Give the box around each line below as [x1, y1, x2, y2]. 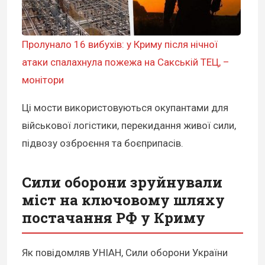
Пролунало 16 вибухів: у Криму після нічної [22, 38, 218, 51]
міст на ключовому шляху [22, 190, 225, 210]
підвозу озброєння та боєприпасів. [22, 137, 183, 150]
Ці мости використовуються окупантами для [22, 102, 228, 114]
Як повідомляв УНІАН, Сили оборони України [22, 247, 228, 259]
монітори [22, 74, 64, 86]
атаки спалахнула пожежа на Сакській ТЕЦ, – [22, 56, 230, 69]
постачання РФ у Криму [22, 208, 205, 228]
